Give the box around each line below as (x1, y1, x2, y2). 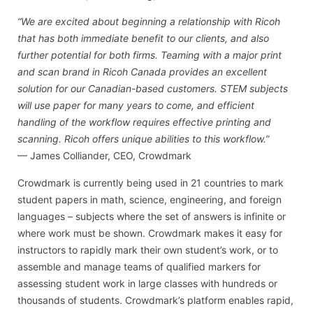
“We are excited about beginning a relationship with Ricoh (17, 15, 280, 28)
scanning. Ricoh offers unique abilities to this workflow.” (17, 133, 269, 145)
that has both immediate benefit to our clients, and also (17, 32, 269, 45)
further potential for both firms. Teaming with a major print (17, 49, 282, 61)
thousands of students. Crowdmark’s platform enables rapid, (17, 293, 293, 306)
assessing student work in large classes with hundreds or (17, 277, 277, 289)
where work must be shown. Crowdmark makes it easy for (17, 226, 282, 239)
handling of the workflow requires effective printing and (17, 116, 271, 129)
